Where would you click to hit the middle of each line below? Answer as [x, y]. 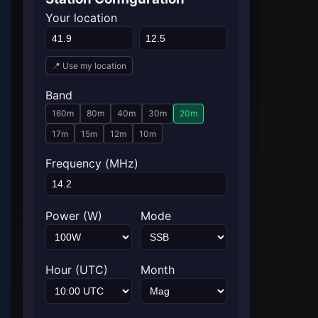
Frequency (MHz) [92, 164]
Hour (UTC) [77, 270]
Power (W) [74, 216]
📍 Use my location [89, 66]
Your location [81, 18]
